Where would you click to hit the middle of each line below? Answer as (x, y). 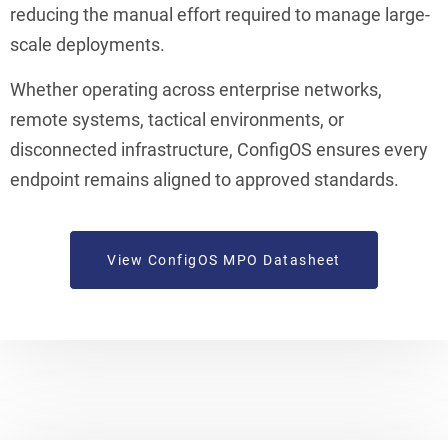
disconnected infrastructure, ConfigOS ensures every (219, 149)
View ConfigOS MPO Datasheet (224, 259)
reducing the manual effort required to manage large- (220, 14)
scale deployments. (87, 44)
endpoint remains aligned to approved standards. (204, 179)
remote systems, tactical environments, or (177, 119)
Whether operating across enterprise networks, (196, 89)
